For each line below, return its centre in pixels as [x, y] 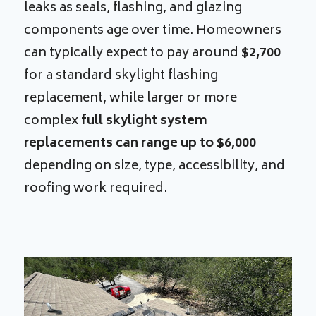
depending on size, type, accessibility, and [155, 167]
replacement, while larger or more [131, 99]
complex [53, 122]
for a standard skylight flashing [121, 77]
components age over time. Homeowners [153, 31]
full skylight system [145, 122]
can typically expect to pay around [133, 54]
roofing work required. [97, 189]
